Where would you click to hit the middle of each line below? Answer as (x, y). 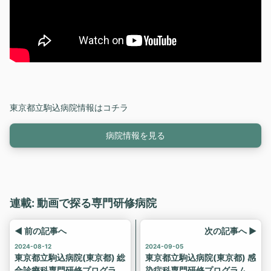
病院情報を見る (135, 135)
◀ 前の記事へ (41, 230)
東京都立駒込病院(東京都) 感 (201, 257)
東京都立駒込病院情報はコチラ (69, 107)
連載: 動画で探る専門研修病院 (83, 203)
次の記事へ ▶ (231, 230)
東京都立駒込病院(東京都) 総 (70, 257)
